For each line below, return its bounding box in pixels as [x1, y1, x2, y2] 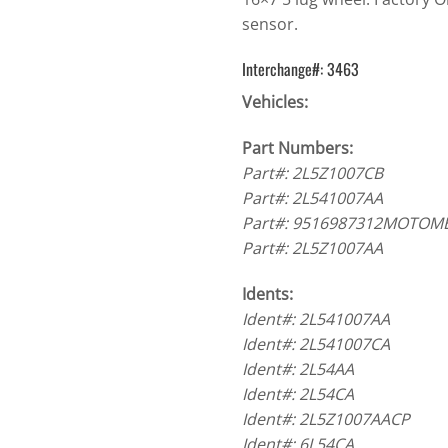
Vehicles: [241, 91, 308, 114]
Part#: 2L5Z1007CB [241, 162, 383, 185]
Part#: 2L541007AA [241, 187, 383, 210]
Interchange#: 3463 [241, 57, 359, 82]
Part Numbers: [241, 137, 353, 160]
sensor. [241, 12, 298, 35]
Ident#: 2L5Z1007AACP [241, 407, 410, 430]
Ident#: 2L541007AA [241, 307, 390, 330]
